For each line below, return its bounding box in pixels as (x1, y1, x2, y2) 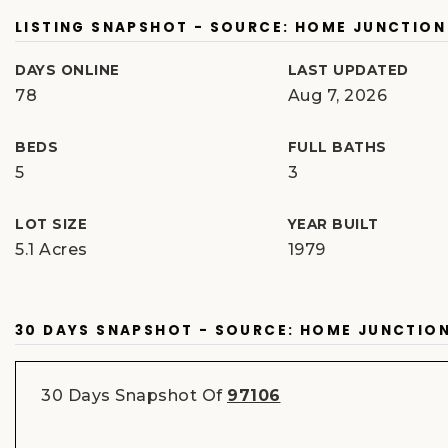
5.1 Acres (15, 240, 88, 259)
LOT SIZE (15, 216, 87, 232)
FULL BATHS (287, 139, 387, 155)
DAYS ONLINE (15, 62, 120, 78)
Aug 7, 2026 (287, 86, 388, 105)
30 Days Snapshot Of (41, 386, 227, 405)
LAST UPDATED (287, 62, 409, 78)
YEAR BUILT (287, 216, 379, 232)
